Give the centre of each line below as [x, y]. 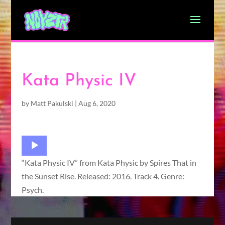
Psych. [32, 190]
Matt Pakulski [52, 103]
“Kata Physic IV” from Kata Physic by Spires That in [109, 162]
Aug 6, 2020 [97, 103]
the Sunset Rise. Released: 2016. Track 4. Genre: [103, 176]
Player [32, 155]
